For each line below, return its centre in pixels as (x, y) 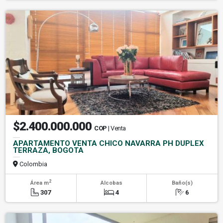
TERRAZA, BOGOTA (48, 150)
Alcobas (111, 183)
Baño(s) (182, 183)
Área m (39, 183)
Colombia (33, 164)
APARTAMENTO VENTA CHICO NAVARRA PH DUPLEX (109, 143)
